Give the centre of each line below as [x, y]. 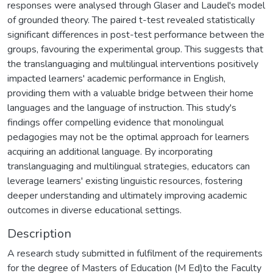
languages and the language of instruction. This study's [122, 108]
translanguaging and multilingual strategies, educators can [129, 166]
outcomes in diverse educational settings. [94, 210]
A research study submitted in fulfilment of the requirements [135, 253]
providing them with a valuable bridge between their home [130, 93]
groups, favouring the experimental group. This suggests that [135, 49]
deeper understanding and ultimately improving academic [127, 195]
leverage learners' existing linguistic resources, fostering [125, 181]
